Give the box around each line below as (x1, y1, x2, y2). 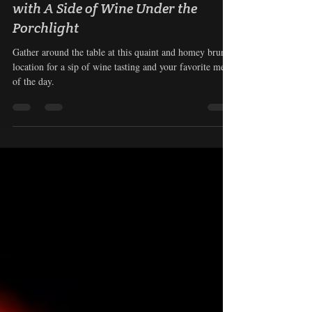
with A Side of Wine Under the (13, 22, 197, 40)
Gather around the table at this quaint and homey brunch (13, 68, 235, 81)
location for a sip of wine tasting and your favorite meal (13, 82, 232, 95)
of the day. (13, 97, 54, 110)
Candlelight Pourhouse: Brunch (13, 2, 210, 20)
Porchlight (13, 41, 79, 59)
